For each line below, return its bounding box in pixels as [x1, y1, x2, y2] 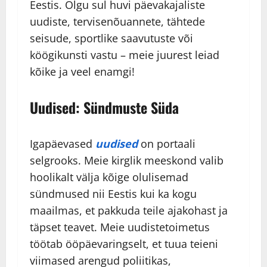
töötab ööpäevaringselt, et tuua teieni [30, 237, 218, 252]
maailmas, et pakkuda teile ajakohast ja [30, 203, 228, 218]
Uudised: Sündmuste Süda [30, 97, 179, 119]
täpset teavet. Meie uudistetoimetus [30, 220, 210, 235]
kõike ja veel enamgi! [30, 64, 135, 79]
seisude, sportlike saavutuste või [30, 31, 193, 46]
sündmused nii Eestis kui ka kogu [30, 187, 197, 201]
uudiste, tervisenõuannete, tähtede [30, 14, 205, 29]
